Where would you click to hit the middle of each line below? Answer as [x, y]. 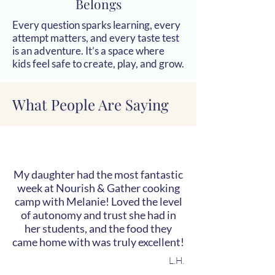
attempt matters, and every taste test [96, 38]
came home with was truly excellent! [98, 242]
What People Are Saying [91, 104]
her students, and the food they [98, 228]
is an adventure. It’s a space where [88, 51]
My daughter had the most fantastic [98, 174]
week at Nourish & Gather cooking [98, 188]
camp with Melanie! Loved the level [98, 201]
